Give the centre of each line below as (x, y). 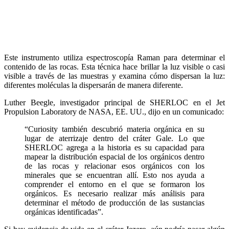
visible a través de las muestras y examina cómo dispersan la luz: (114, 76)
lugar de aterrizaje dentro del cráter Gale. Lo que (114, 139)
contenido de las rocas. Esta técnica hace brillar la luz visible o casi (114, 67)
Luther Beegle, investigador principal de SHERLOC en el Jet (114, 103)
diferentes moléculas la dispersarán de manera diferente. (94, 85)
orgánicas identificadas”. (64, 212)
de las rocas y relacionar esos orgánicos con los (114, 166)
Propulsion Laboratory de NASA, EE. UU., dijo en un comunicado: (114, 112)
